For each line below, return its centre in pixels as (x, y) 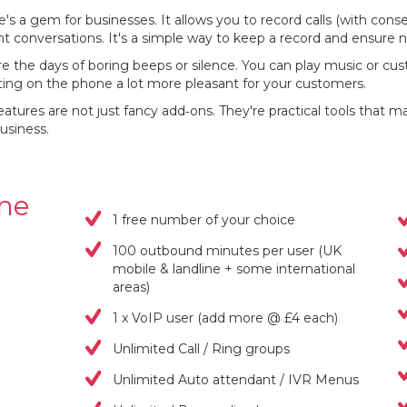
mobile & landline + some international (234, 269)
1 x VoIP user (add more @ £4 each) (226, 318)
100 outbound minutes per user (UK (228, 251)
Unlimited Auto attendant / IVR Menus (236, 380)
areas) (132, 287)
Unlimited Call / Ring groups (202, 349)
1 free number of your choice (204, 220)
